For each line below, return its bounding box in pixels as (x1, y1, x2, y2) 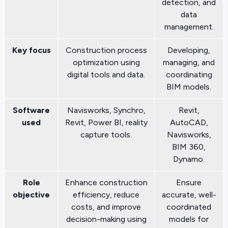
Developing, (167, 45, 210, 55)
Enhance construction (65, 177, 148, 187)
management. (164, 21, 214, 32)
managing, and (163, 57, 215, 67)
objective (13, 189, 50, 199)
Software (13, 105, 50, 115)
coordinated (166, 202, 211, 212)
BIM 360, (172, 141, 206, 152)
